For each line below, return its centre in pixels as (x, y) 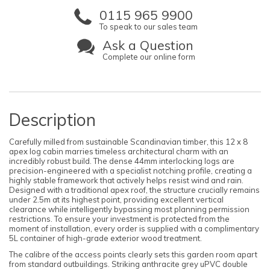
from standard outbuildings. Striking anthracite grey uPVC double (128, 264)
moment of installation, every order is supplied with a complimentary (134, 229)
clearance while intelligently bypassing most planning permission (129, 209)
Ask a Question (148, 45)
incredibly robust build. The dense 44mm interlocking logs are (122, 161)
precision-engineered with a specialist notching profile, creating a (130, 171)
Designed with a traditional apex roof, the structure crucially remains (134, 190)
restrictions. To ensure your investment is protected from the (119, 219)
